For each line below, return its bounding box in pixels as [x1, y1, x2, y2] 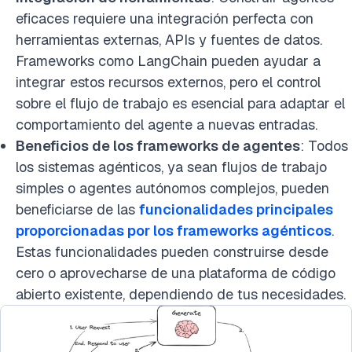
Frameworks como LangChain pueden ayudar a [16, 52, 321, 70]
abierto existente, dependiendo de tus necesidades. [16, 285, 346, 303]
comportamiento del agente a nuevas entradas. [16, 115, 317, 134]
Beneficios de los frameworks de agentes [16, 137, 300, 155]
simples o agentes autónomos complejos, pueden [16, 179, 329, 197]
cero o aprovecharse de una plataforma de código [16, 264, 335, 282]
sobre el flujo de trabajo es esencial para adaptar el [16, 94, 345, 112]
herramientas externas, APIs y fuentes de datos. [16, 31, 322, 49]
